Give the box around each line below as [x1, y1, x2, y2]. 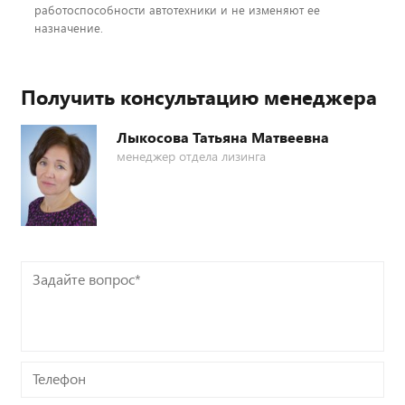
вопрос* [21, 284, 73, 304]
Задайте [21, 264, 73, 284]
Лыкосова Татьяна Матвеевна [117, 127, 329, 147]
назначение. [34, 20, 103, 37]
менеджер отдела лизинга [117, 147, 266, 165]
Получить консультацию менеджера [21, 83, 377, 111]
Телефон [21, 364, 74, 384]
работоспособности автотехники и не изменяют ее [34, 2, 320, 19]
